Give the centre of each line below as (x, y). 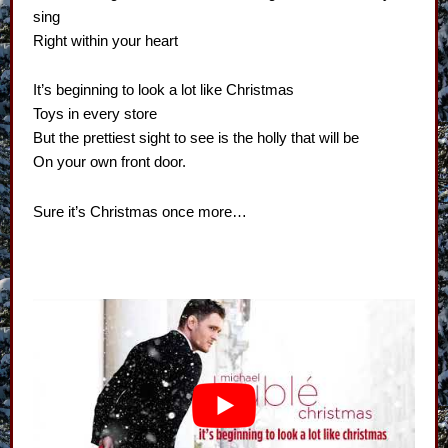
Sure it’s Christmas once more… (140, 211)
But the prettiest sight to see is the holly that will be (196, 138)
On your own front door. (109, 162)
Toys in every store (95, 114)
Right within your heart (105, 40)
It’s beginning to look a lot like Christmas (163, 90)
